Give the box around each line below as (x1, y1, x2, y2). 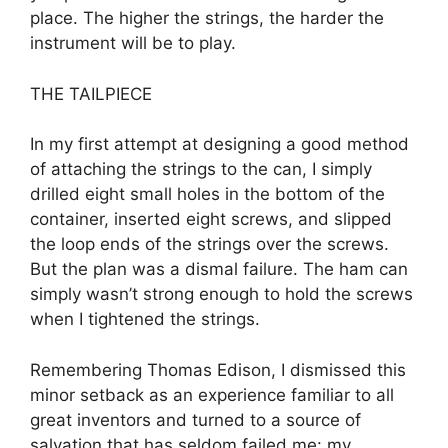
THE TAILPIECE (30, 83, 152, 104)
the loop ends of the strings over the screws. (30, 234, 389, 255)
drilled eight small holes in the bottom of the (30, 184, 385, 205)
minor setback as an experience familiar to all (30, 384, 394, 405)
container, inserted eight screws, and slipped (30, 209, 392, 230)
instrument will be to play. (30, 33, 236, 54)
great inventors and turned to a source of (30, 409, 361, 430)
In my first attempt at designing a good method (30, 134, 409, 155)
